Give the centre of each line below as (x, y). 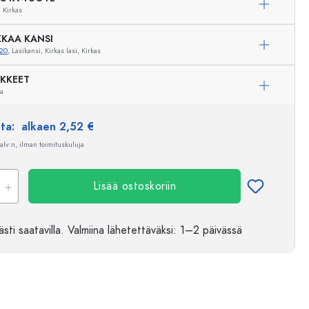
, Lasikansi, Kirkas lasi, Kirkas (54, 51)
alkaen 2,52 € (58, 127)
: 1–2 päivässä (208, 230)
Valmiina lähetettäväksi (120, 230)
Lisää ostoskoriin (134, 186)
